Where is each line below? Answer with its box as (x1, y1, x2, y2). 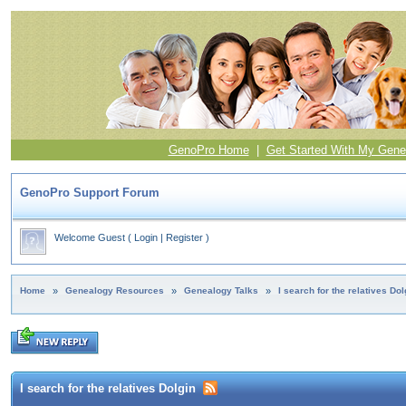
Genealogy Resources (65, 285, 164, 295)
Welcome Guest (54, 232, 125, 243)
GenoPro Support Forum (20, 186, 159, 199)
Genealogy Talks (184, 285, 258, 295)
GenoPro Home (168, 143, 249, 157)
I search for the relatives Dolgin (20, 382, 196, 396)
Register (166, 232, 203, 243)
